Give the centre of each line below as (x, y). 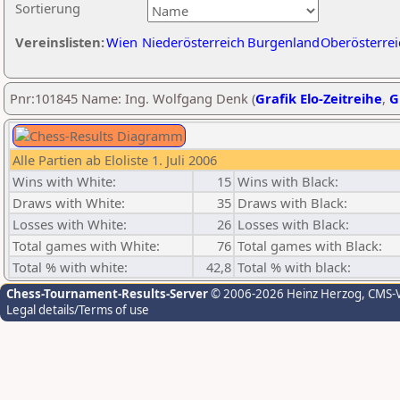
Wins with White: (64, 181)
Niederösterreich (193, 42)
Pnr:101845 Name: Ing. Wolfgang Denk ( (133, 98)
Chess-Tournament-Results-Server (107, 294)
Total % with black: (294, 267)
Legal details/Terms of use (78, 310)
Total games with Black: (310, 246)
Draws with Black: (292, 203)
